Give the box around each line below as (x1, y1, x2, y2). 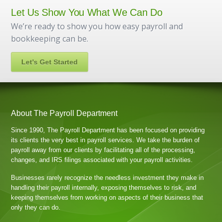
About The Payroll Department (11, 109, 118, 117)
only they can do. (11, 204, 61, 211)
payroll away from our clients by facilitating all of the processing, (11, 146, 196, 154)
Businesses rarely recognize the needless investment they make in (11, 174, 204, 181)
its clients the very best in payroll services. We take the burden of (11, 136, 200, 144)
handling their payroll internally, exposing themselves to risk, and (11, 184, 197, 191)
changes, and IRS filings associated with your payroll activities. (11, 156, 193, 164)
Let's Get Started (21, 58, 78, 66)
